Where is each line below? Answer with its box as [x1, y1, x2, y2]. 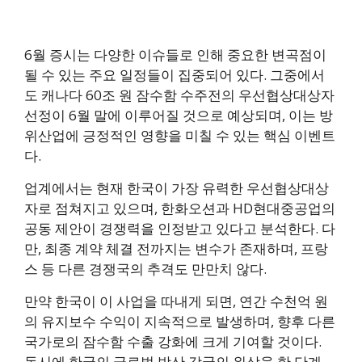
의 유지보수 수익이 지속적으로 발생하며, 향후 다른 [24, 312, 335, 331]
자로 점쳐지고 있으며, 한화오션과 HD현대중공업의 [24, 199, 335, 218]
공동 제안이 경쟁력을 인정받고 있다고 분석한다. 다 [24, 219, 335, 238]
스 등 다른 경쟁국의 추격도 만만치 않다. [24, 259, 267, 279]
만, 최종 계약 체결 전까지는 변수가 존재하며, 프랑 [24, 239, 328, 259]
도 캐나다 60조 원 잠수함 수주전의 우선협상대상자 [24, 86, 335, 105]
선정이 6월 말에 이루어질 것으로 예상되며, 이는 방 [24, 106, 333, 125]
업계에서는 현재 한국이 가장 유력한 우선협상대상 [24, 179, 329, 198]
